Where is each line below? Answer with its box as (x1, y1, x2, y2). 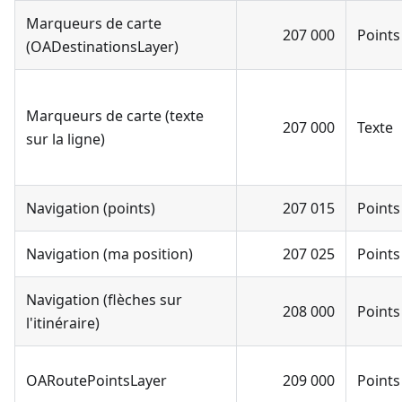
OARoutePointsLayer (26, 370, 167, 390)
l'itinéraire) (26, 312, 100, 333)
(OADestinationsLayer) (26, 36, 179, 57)
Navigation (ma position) (26, 243, 193, 264)
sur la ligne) (26, 128, 105, 149)
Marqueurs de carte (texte (26, 105, 204, 126)
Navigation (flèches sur (26, 289, 182, 310)
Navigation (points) (26, 197, 155, 218)
